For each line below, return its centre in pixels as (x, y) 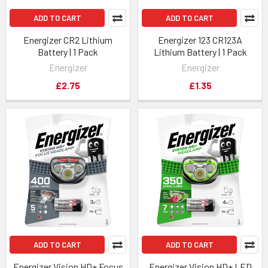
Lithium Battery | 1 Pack (200, 52)
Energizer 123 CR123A (200, 40)
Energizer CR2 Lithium (68, 40)
